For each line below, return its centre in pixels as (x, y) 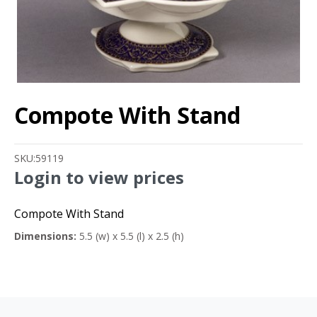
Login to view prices (99, 178)
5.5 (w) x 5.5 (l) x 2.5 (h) (130, 236)
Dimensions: (45, 236)
